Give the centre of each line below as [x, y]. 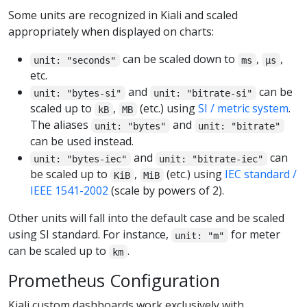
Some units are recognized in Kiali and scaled [123, 15]
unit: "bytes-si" [78, 93]
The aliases [61, 125]
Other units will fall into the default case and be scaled [146, 218]
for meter [254, 235]
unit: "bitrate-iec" [211, 159]
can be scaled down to [179, 59]
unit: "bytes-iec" [81, 159]
